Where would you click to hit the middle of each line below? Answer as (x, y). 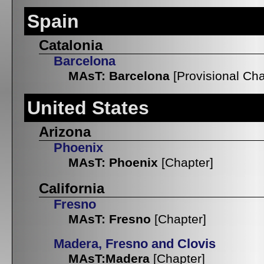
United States (88, 108)
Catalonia (71, 45)
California (72, 189)
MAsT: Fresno (110, 219)
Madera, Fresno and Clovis (135, 244)
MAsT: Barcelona (119, 76)
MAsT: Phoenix (113, 163)
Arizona (65, 132)
